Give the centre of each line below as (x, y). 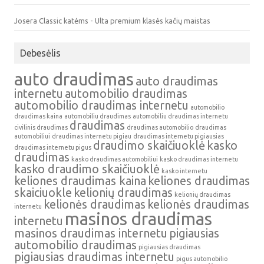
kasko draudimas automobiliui (115, 159)
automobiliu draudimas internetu (180, 116)
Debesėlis (40, 53)
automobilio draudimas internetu (101, 105)
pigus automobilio (202, 259)
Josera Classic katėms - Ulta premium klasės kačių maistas (112, 21)
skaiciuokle (43, 192)
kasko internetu (184, 171)
